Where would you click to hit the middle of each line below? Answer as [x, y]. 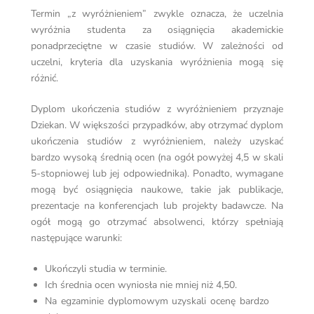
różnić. [45, 78]
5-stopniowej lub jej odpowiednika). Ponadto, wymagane [157, 174]
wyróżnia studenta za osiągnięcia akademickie [157, 30]
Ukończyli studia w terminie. [106, 269]
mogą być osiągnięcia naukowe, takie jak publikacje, [157, 190]
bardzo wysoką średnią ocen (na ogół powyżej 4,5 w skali [157, 158]
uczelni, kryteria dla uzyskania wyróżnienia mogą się [157, 62]
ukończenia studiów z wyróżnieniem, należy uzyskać [157, 142]
